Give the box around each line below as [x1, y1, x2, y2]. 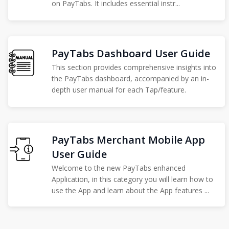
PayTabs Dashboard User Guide [52, 47, 211, 60]
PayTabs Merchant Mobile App [52, 133, 205, 147]
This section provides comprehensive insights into [52, 62, 217, 72]
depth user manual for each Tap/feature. [52, 85, 187, 95]
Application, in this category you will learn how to [52, 174, 214, 184]
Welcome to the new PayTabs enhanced [52, 163, 186, 173]
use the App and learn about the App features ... [52, 186, 210, 195]
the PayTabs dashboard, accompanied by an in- [52, 74, 210, 83]
